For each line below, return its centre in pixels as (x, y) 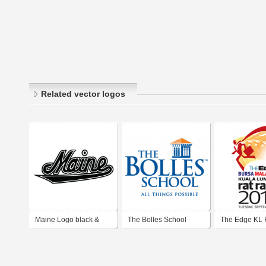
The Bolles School (157, 220)
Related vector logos (83, 94)
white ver (50, 237)
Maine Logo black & (67, 220)
